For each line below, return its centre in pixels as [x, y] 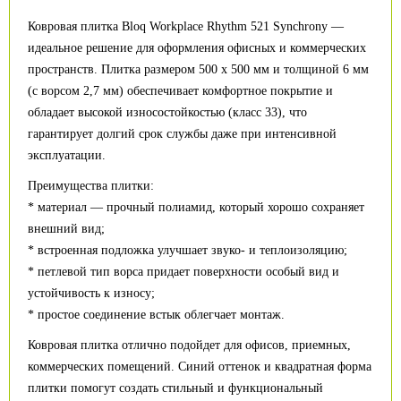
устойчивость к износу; [91, 293]
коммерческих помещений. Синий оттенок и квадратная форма [200, 367]
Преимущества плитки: [91, 186]
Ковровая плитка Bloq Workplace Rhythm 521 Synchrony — [186, 26]
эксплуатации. [67, 155]
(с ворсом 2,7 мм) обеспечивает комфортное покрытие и [180, 91]
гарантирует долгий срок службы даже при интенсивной [182, 134]
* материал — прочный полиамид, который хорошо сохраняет [196, 207]
